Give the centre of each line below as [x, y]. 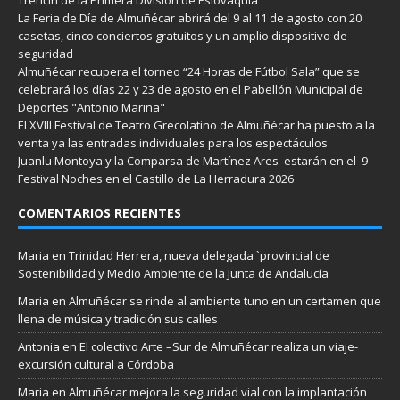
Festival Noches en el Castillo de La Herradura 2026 [156, 178]
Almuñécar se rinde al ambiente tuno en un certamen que [225, 300]
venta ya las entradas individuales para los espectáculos [173, 142]
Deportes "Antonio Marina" [92, 107]
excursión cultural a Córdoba [96, 364]
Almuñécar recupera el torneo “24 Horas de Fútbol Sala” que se [189, 71]
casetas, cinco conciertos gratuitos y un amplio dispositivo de [183, 35]
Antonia [39, 346]
